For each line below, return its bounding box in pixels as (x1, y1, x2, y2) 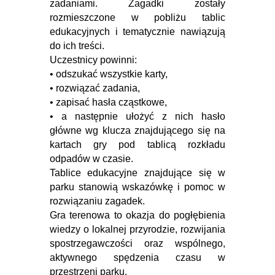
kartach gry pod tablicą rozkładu (49, 139, 226, 150)
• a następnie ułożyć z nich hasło (49, 111, 226, 122)
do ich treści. (49, 41, 104, 51)
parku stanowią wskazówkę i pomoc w (49, 182, 226, 192)
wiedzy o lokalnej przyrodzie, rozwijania (49, 224, 226, 234)
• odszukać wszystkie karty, (49, 69, 168, 79)
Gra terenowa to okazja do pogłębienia (49, 210, 226, 220)
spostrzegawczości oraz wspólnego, (49, 238, 226, 249)
